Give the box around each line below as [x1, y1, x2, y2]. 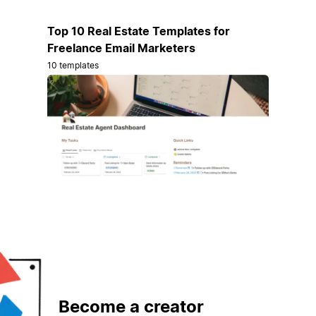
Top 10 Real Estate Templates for [47, 24, 230, 39]
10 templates [47, 60, 99, 71]
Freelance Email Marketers [47, 41, 195, 56]
